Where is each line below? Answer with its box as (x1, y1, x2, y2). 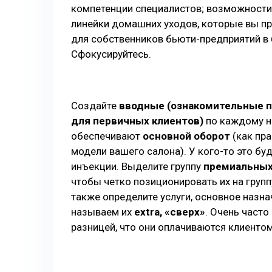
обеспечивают (71, 130, 143, 142)
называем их (71, 206, 134, 218)
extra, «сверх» (134, 206, 205, 218)
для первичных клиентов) (71, 115, 203, 127)
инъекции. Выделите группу (71, 160, 203, 172)
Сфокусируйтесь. (71, 48, 151, 60)
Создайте (71, 100, 119, 112)
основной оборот (143, 130, 230, 142)
